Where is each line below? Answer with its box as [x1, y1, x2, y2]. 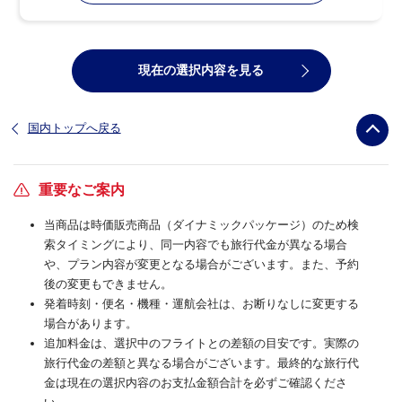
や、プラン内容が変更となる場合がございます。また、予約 [44, 257, 359, 271]
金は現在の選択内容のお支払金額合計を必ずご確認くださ [44, 375, 347, 389]
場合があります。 [44, 316, 137, 330]
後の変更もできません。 [44, 276, 172, 291]
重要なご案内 [39, 181, 125, 197]
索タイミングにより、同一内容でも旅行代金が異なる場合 [44, 237, 347, 251]
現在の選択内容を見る [138, 62, 264, 77]
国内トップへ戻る [27, 120, 121, 135]
